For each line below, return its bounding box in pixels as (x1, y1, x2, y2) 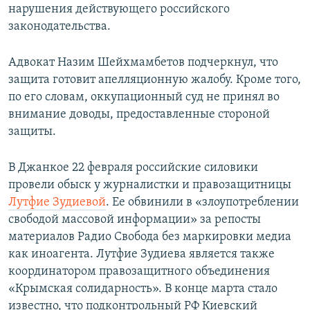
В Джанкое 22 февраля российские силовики (8, 161, 258, 174)
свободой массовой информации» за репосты (8, 212, 261, 226)
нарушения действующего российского (8, 2, 230, 16)
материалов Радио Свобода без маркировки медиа (8, 230, 291, 244)
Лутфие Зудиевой (8, 195, 106, 209)
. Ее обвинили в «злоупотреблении (106, 195, 299, 209)
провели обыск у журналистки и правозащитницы (8, 178, 291, 192)
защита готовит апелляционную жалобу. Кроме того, (8, 73, 301, 86)
